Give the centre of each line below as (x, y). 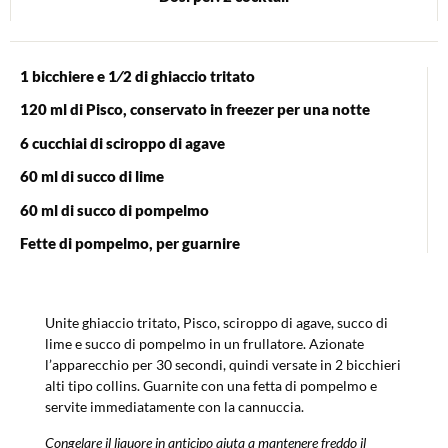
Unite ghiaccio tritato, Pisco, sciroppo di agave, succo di (216, 323)
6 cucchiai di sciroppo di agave (124, 142)
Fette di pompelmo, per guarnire (130, 242)
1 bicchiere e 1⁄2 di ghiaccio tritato (137, 75)
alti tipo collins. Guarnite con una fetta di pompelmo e (211, 386)
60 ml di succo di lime (92, 176)
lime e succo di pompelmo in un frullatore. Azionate (204, 344)
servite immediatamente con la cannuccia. (174, 407)
